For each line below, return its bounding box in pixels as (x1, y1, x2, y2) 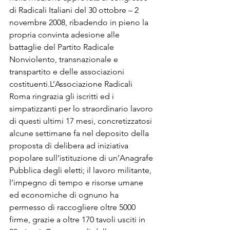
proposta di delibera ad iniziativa (9, 140, 130, 150)
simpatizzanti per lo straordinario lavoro (9, 103, 155, 113)
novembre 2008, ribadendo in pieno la (9, 17, 150, 27)
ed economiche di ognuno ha (9, 189, 121, 200)
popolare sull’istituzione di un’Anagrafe (9, 152, 155, 163)
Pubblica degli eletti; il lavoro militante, (9, 165, 154, 175)
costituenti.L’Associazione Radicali (9, 79, 135, 89)
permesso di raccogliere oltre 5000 (9, 202, 138, 212)
